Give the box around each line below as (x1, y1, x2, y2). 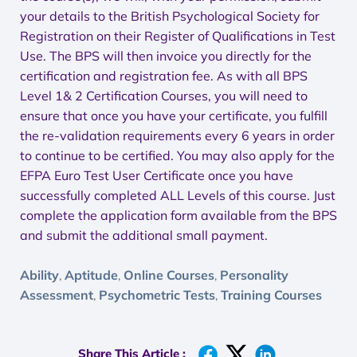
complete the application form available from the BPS (20, 207, 337, 223)
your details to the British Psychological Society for (20, 8, 320, 24)
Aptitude (65, 267, 118, 283)
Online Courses (124, 267, 214, 283)
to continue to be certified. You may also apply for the (20, 147, 335, 163)
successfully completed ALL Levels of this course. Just (20, 187, 335, 203)
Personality (220, 267, 288, 283)
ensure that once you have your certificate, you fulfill (20, 108, 328, 124)
